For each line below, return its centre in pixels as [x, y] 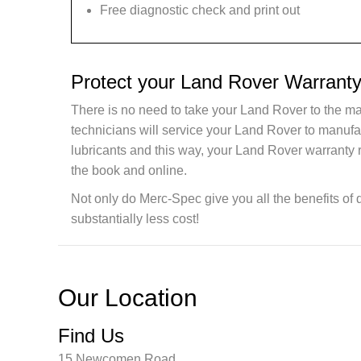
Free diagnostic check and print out [200, 10]
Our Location [128, 298]
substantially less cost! [135, 219]
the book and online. [129, 170]
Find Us [91, 336]
